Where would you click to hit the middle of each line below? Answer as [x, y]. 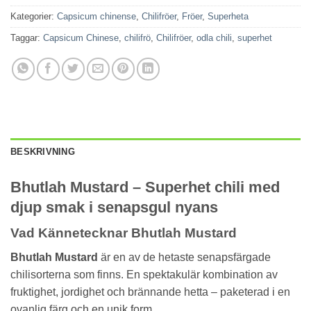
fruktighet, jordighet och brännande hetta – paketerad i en [150, 292]
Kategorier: [34, 16]
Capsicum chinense [96, 16]
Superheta [228, 16]
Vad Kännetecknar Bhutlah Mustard [124, 233]
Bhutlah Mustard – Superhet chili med [145, 187]
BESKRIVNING [43, 151]
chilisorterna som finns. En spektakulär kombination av [144, 274]
